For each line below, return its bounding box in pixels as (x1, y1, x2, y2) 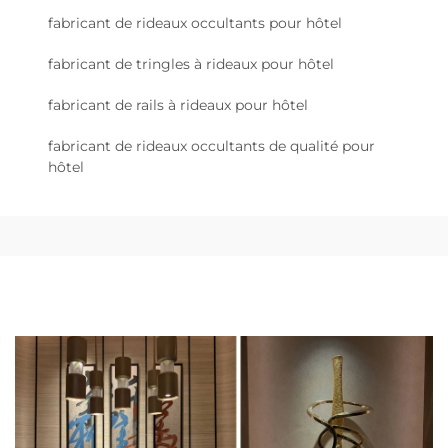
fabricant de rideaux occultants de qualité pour (48, 136, 375, 155)
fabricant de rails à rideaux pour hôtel (48, 95, 308, 114)
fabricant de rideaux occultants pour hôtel (48, 13, 342, 32)
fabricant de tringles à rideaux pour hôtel (48, 54, 334, 73)
